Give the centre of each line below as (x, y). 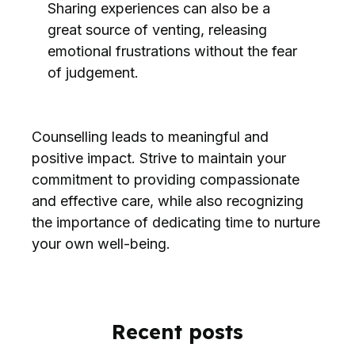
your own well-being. (101, 244)
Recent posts (177, 331)
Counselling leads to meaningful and (150, 137)
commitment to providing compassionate (166, 180)
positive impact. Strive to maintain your (159, 158)
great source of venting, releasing (157, 30)
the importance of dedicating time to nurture (176, 223)
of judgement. (93, 73)
